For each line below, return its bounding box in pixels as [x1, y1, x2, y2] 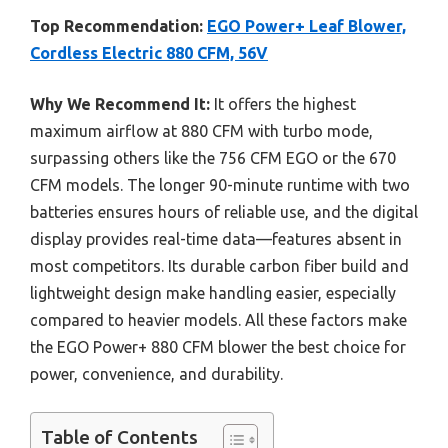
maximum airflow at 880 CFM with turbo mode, [30, 121, 373, 140]
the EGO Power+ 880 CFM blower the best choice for [30, 337, 406, 356]
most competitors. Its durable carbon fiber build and [30, 256, 409, 275]
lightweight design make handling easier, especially [30, 283, 396, 302]
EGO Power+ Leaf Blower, [207, 16, 406, 35]
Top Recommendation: [30, 16, 203, 35]
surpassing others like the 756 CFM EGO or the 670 [30, 148, 396, 167]
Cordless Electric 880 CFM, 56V [30, 43, 268, 62]
